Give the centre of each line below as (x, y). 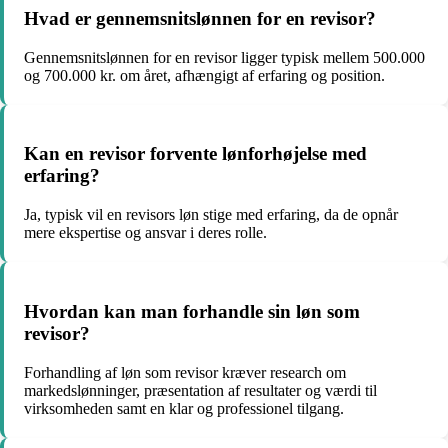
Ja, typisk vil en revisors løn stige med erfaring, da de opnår (211, 215)
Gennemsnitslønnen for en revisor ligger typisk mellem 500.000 (224, 57)
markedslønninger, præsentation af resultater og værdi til (200, 390)
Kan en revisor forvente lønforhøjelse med (195, 154)
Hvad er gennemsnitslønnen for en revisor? (200, 19)
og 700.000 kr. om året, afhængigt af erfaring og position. (204, 75)
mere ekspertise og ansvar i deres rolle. (145, 233)
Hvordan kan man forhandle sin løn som (192, 311)
